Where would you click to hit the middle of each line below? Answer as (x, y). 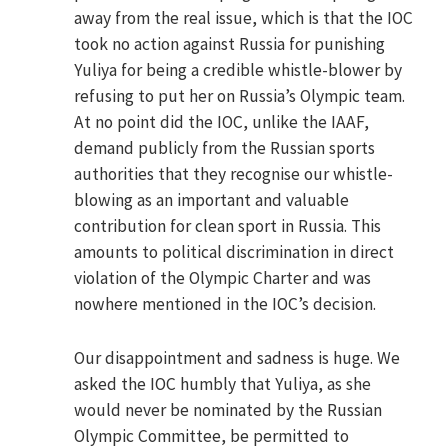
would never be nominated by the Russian (228, 410)
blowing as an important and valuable (212, 200)
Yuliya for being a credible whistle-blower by (238, 70)
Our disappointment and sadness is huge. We (237, 358)
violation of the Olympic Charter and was (223, 278)
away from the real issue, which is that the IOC (244, 18)
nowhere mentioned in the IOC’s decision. (225, 304)
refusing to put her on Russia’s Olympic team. (240, 96)
